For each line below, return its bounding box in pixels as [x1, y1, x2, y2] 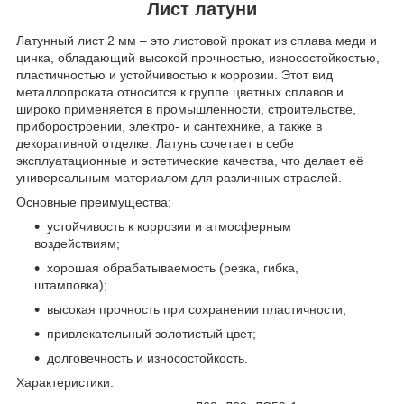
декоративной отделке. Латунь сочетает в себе [16, 136, 294, 151]
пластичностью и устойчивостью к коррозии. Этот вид [16, 68, 333, 83]
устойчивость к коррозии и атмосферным [47, 219, 291, 234]
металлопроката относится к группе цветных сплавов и [16, 85, 344, 100]
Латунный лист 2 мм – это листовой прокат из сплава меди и [16, 33, 377, 49]
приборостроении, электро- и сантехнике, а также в [16, 119, 322, 134]
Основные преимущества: [16, 195, 171, 210]
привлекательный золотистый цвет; [47, 326, 256, 342]
